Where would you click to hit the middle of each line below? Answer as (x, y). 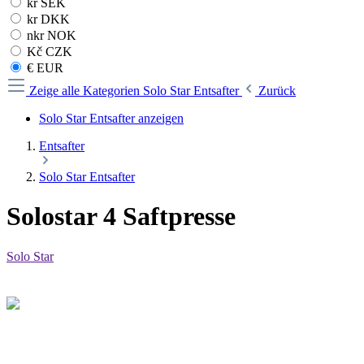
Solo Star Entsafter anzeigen (111, 118)
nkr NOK (50, 35)
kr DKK (47, 19)
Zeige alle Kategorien (86, 91)
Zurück (277, 91)
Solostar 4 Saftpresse (121, 217)
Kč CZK (48, 52)
